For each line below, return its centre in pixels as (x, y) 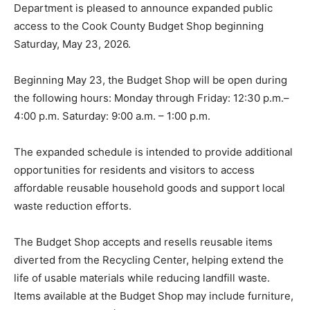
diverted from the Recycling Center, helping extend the (149, 260)
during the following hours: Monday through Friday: (139, 98)
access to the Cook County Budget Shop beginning (139, 26)
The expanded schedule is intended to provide (128, 152)
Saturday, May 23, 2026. (72, 44)
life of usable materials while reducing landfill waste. (142, 278)
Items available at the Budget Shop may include (129, 296)
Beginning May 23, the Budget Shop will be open (133, 80)
